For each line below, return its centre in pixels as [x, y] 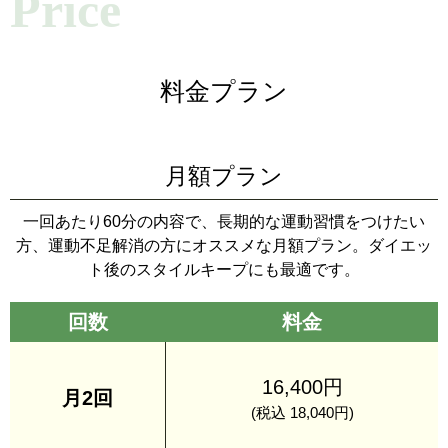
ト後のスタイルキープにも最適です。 [224, 269]
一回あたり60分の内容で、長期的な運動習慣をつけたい [224, 221]
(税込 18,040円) [302, 412]
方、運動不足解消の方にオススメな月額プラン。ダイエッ [224, 245]
